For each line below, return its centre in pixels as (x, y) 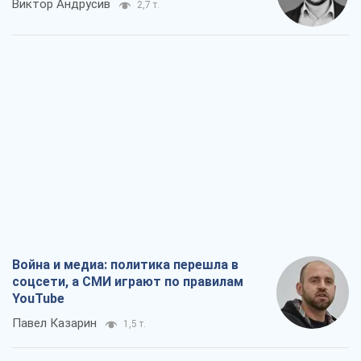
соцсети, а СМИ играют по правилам (128, 282)
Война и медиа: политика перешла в (125, 265)
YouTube (38, 299)
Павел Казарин (54, 324)
